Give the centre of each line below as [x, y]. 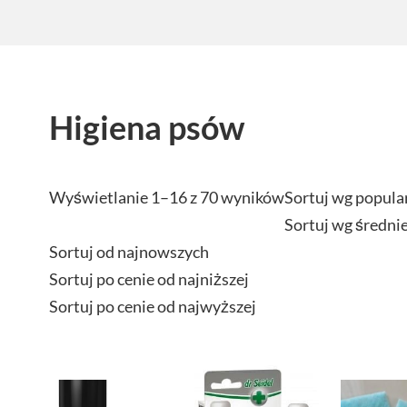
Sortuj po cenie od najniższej [149, 278]
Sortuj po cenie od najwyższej [153, 306]
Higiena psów [147, 127]
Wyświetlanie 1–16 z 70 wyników [167, 197]
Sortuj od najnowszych [129, 251]
